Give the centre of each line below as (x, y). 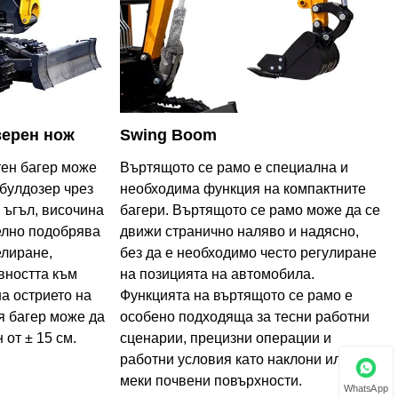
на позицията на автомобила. (217, 275)
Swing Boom (168, 135)
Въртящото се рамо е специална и (234, 168)
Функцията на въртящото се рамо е (236, 296)
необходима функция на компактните (243, 189)
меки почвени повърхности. (211, 381)
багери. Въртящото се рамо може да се (250, 211)
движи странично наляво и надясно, (239, 232)
